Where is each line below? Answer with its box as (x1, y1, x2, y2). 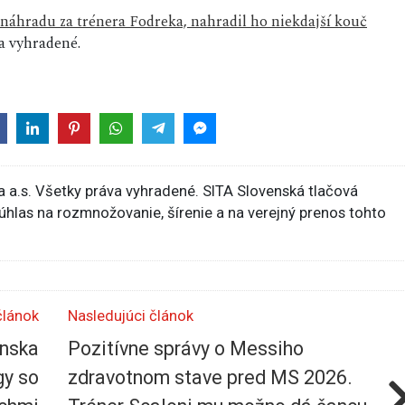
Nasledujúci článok (68, 306, 193, 325)
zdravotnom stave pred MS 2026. (68, 366, 353, 390)
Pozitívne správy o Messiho (68, 337, 304, 361)
